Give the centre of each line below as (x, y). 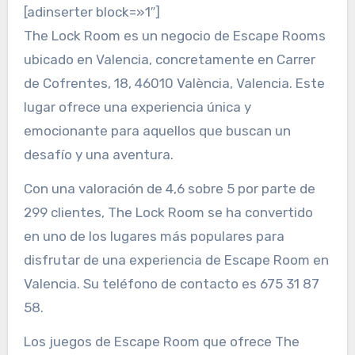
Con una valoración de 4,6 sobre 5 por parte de (169, 188)
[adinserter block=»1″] (92, 11)
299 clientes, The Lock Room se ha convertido (168, 212)
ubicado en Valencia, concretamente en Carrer (169, 59)
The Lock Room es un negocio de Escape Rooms (28, 35)
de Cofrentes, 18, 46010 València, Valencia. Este (174, 83)
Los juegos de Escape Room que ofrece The (161, 341)
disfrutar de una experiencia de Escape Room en (176, 260)
